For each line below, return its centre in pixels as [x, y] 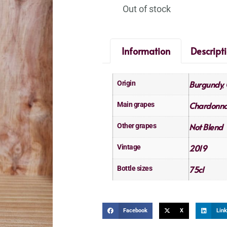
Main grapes [136, 105]
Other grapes [137, 126]
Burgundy [206, 84]
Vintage [129, 147]
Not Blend [206, 127]
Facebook [135, 210]
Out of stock [147, 9]
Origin [126, 84]
